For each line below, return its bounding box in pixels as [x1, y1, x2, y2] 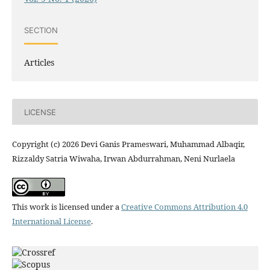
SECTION [24, 25, 58, 35]
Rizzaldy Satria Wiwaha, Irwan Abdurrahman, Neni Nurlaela [11, 153, 235, 165]
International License [11, 216, 91, 227]
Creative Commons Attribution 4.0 [121, 201, 248, 213]
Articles [24, 57, 54, 69]
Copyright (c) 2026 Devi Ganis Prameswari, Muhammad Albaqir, [11, 139, 245, 150]
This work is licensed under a [11, 201, 121, 213]
